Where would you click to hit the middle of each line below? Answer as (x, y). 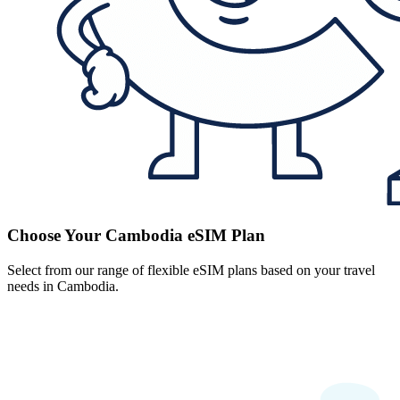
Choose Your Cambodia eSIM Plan (136, 235)
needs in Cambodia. (63, 286)
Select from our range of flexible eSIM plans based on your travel (191, 270)
